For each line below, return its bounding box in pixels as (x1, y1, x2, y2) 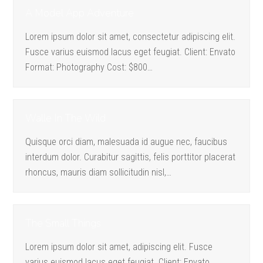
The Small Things (25, 217, 102, 231)
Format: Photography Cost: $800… (25, 62, 153, 73)
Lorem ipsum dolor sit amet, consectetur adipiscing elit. (25, 31, 236, 43)
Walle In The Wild (25, 112, 106, 126)
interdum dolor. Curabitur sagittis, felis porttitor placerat (25, 151, 236, 163)
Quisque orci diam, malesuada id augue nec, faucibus (25, 136, 228, 148)
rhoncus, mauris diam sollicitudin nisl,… (25, 167, 172, 178)
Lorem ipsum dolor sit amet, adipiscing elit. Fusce (25, 241, 213, 253)
